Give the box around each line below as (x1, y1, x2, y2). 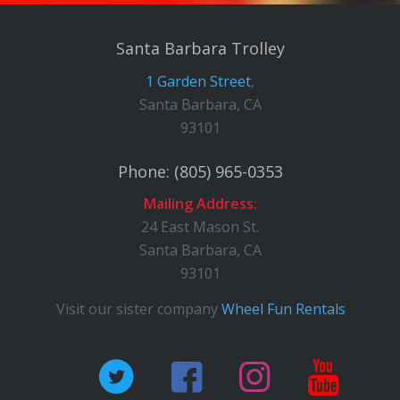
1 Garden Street (146, 71, 252, 91)
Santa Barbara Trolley (115, 37, 285, 59)
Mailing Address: (143, 194, 257, 214)
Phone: (117, 160, 174, 182)
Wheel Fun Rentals (221, 298, 346, 319)
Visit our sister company (55, 298, 221, 319)
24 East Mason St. (141, 217, 260, 237)
